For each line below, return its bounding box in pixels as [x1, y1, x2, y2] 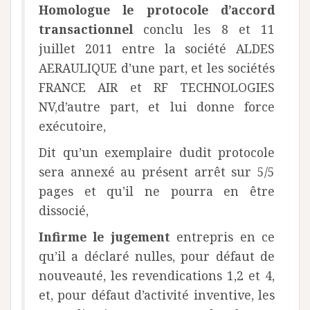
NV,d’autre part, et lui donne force [39, 98, 275, 116]
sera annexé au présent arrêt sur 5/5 [39, 163, 275, 181]
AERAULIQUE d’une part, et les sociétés [39, 60, 275, 77]
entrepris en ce [170, 228, 275, 246]
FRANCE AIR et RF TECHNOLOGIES [39, 79, 275, 96]
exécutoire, [39, 118, 106, 135]
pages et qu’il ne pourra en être [39, 183, 275, 200]
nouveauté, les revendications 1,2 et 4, [39, 267, 275, 284]
